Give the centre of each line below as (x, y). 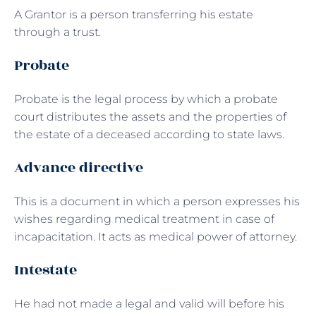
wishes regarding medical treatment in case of (144, 219)
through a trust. (57, 32)
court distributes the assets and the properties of (150, 116)
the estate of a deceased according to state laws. (151, 134)
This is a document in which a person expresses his (157, 201)
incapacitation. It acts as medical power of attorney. (156, 236)
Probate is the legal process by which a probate (146, 99)
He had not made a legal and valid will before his (149, 303)
